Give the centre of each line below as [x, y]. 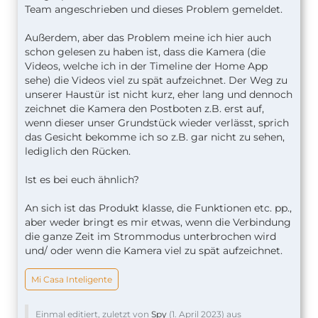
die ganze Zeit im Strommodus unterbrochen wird [150, 236]
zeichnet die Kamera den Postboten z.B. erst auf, [144, 108]
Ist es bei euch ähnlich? [82, 179]
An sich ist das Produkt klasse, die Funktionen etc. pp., [158, 208]
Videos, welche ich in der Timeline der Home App [146, 66]
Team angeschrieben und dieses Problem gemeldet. [154, 9]
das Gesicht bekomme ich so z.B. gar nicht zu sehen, [155, 137]
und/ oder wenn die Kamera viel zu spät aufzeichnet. [154, 250]
